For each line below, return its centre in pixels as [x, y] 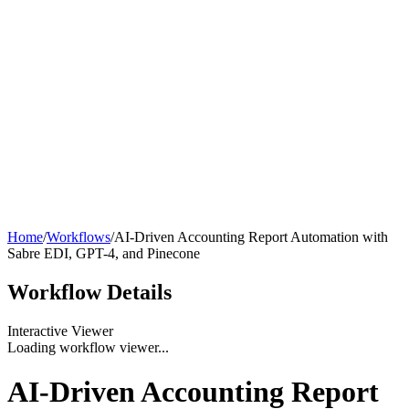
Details [139, 292]
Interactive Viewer [60, 330]
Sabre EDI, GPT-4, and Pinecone [104, 253]
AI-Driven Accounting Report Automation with [251, 237]
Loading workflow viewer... [88, 347]
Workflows [79, 237]
